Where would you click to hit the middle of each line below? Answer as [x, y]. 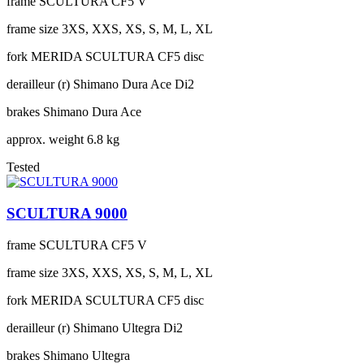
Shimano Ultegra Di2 [128, 327]
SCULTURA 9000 [67, 214]
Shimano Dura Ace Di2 [134, 84]
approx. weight [45, 140]
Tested [23, 167]
